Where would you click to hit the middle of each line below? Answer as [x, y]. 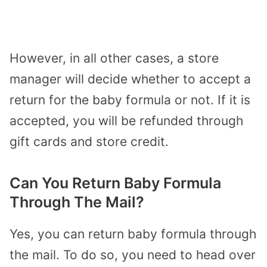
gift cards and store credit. [89, 142]
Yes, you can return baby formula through [133, 234]
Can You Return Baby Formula [115, 183]
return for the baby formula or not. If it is [130, 100]
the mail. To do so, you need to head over [133, 255]
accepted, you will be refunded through [126, 121]
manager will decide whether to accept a [130, 79]
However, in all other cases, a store [114, 58]
